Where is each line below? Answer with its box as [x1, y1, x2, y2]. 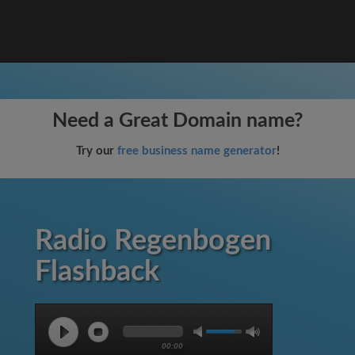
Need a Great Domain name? [52, 111, 303, 131]
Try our [75, 145, 117, 157]
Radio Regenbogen [35, 227, 271, 255]
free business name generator [116, 145, 277, 157]
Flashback [35, 258, 159, 286]
